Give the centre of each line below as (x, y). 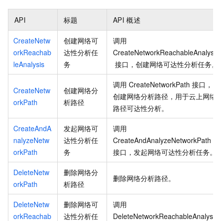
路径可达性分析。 (141, 108)
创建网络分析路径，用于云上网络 (165, 96)
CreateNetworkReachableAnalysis (166, 52)
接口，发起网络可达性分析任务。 (165, 152)
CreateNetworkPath (160, 84)
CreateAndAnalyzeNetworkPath (162, 140)
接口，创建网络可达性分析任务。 (167, 64)
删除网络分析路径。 (144, 178)
